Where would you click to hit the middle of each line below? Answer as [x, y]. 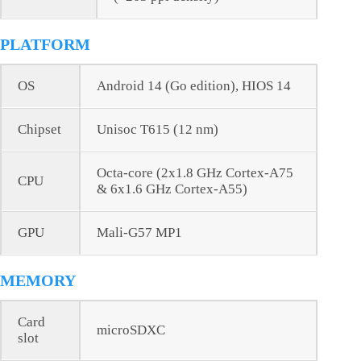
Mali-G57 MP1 [139, 233]
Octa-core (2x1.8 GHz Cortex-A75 [195, 173]
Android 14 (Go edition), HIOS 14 [194, 86]
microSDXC [131, 330]
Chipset [39, 130]
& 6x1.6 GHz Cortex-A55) [172, 189]
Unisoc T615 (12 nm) [158, 130]
